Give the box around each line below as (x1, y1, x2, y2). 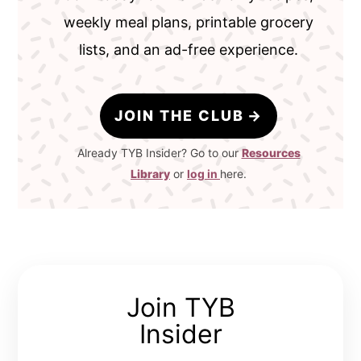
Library (131, 167, 170, 181)
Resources (241, 146, 301, 160)
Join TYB (126, 292, 235, 324)
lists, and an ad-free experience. (79, 41, 298, 59)
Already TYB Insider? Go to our (77, 146, 242, 160)
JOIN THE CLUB (114, 107, 245, 125)
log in (187, 167, 218, 181)
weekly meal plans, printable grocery (64, 14, 313, 31)
